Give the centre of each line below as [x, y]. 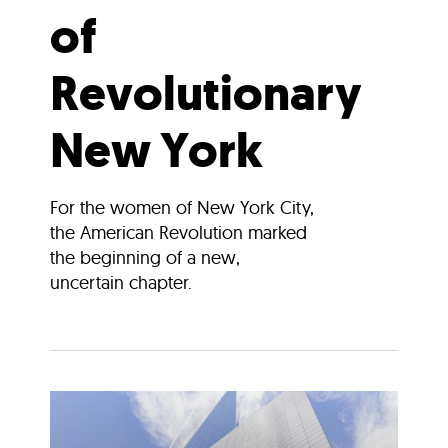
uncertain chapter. [121, 282]
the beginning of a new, [145, 257]
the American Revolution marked [178, 232]
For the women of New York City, [182, 207]
